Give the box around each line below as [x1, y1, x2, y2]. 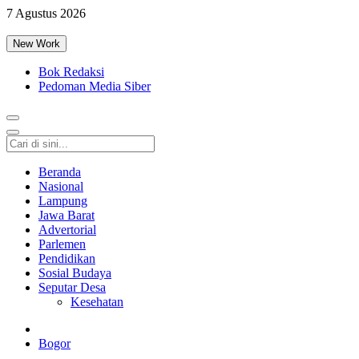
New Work [13, 38, 60, 50]
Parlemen [38, 237, 86, 251]
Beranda [38, 165, 81, 179]
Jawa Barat [38, 208, 95, 222]
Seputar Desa [38, 280, 106, 294]
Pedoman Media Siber [38, 79, 151, 93]
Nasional [38, 179, 83, 193]
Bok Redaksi [38, 65, 104, 79]
